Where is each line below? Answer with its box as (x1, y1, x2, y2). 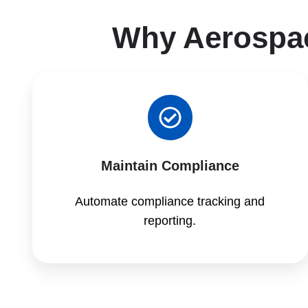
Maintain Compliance (100, 157, 239, 173)
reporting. (144, 213, 197, 228)
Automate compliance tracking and (75, 194, 265, 208)
